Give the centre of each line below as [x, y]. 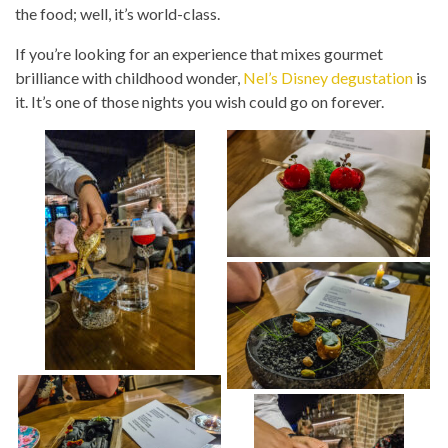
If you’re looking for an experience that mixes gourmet [199, 54]
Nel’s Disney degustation [328, 78]
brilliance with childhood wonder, [129, 78]
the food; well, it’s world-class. [117, 14]
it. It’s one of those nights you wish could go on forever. [199, 102]
